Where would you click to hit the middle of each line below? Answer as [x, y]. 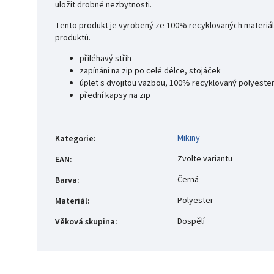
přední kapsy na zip [115, 95]
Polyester [195, 200]
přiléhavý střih [106, 58]
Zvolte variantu [205, 159]
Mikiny [189, 138]
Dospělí [191, 221]
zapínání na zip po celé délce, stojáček [150, 71]
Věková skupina [85, 222]
